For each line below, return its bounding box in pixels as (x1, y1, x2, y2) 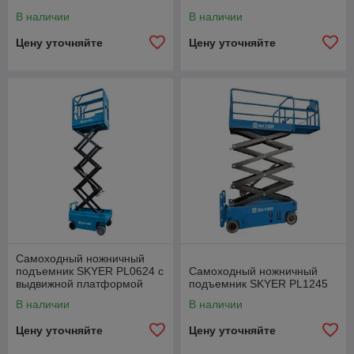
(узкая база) (16, 289, 78, 303)
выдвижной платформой (16, 277, 143, 290)
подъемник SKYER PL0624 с (16, 264, 164, 277)
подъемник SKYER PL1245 (189, 277, 328, 290)
